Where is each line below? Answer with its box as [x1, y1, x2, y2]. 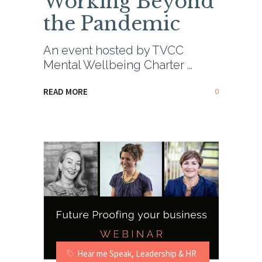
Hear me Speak [77, 248, 132, 260]
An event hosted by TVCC [43, 43, 184, 57]
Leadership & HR [136, 248, 196, 260]
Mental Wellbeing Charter [43, 57, 187, 72]
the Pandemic [43, 11, 180, 36]
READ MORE [43, 85, 88, 97]
